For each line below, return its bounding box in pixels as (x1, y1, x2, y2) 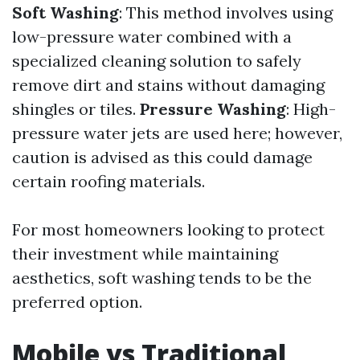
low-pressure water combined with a (12, 27, 292, 47)
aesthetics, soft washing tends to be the (12, 268, 312, 288)
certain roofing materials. (12, 171, 205, 191)
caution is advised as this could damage (12, 147, 313, 167)
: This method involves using (119, 2, 333, 22)
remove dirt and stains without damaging (12, 75, 325, 95)
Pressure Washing (140, 99, 286, 119)
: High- (286, 99, 336, 119)
